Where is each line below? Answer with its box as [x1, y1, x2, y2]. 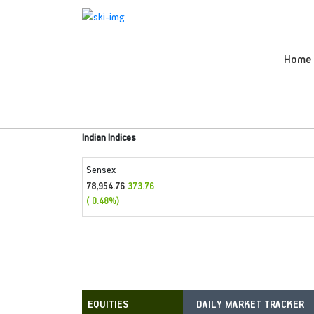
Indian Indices [82, 130, 136, 144]
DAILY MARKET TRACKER [196, 297, 304, 310]
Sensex [86, 163, 116, 176]
